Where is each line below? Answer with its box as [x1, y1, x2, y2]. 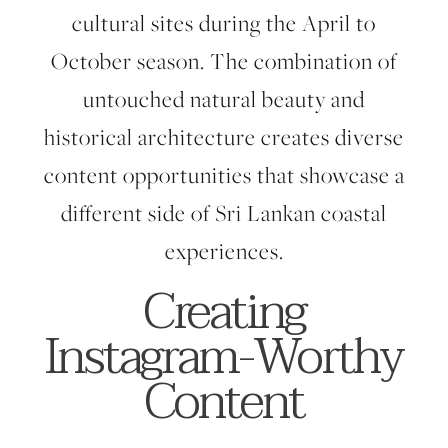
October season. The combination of [51, 46, 397, 77]
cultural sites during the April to [72, 8, 376, 39]
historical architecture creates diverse [44, 122, 404, 153]
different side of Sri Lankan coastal [61, 198, 387, 229]
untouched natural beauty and [83, 84, 365, 115]
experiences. [164, 236, 284, 267]
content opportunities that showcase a [43, 160, 405, 191]
